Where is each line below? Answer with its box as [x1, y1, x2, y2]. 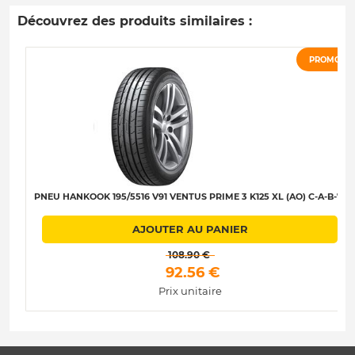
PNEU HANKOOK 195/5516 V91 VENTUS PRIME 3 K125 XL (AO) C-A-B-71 [34, 191, 345, 203]
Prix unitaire [158, 284, 222, 297]
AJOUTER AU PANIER [132, 223, 248, 236]
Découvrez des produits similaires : [17, 13, 252, 29]
